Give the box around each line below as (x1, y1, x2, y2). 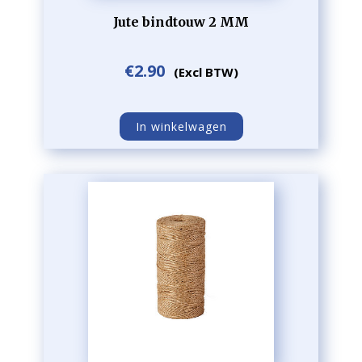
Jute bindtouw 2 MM (113, 14, 249, 30)
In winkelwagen (135, 119, 227, 134)
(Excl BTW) (173, 64, 238, 80)
